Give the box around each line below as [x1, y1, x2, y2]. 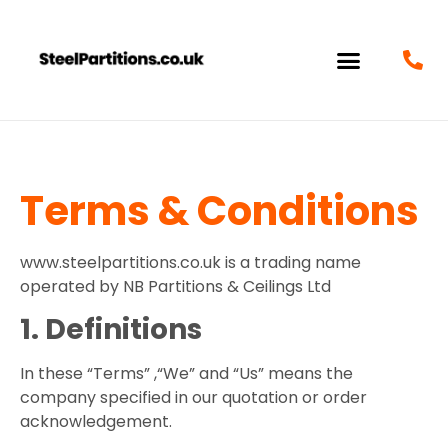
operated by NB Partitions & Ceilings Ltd [20, 275, 331, 298]
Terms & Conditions [20, 183, 419, 239]
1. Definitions [20, 310, 202, 350]
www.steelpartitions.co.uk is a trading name [20, 251, 361, 274]
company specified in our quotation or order [20, 386, 367, 410]
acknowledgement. [20, 410, 172, 434]
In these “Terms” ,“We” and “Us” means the [20, 362, 353, 386]
